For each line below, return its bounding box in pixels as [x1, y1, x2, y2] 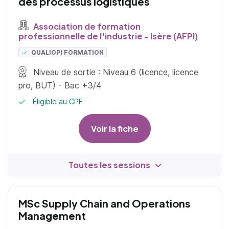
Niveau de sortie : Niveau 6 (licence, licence [31, 67, 199, 78]
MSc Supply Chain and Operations [18, 197, 190, 210]
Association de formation [31, 20, 141, 32]
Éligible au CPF [31, 97, 83, 106]
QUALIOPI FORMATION [31, 49, 104, 57]
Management [18, 209, 86, 222]
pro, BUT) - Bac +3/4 [18, 80, 101, 91]
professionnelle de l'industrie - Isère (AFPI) [18, 31, 198, 42]
